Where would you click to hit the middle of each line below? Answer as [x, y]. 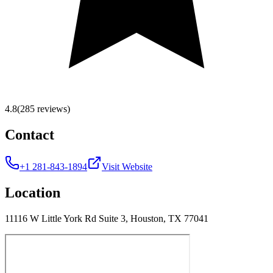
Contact [30, 134]
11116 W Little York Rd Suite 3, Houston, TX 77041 [107, 218]
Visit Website [127, 166]
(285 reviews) [44, 108]
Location [33, 192]
